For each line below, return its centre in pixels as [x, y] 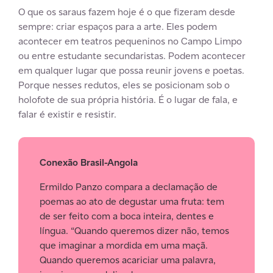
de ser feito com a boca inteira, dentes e [127, 216]
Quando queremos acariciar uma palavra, [128, 260]
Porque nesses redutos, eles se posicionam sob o [124, 85]
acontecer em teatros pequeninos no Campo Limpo [130, 41]
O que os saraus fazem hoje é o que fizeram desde [127, 12]
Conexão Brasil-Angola [89, 162]
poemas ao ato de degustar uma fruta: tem [132, 201]
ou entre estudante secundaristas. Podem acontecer [132, 55]
